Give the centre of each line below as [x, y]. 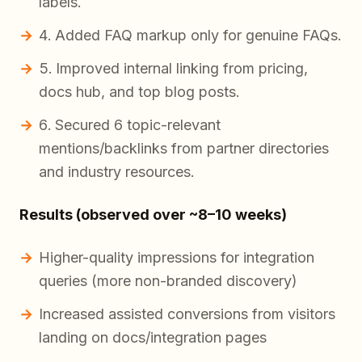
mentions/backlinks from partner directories [184, 149]
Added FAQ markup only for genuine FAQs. [198, 36]
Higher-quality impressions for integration [177, 258]
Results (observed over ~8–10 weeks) [153, 215]
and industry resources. [117, 172]
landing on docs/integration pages [153, 338]
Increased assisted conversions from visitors [187, 314]
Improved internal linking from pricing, [182, 69]
